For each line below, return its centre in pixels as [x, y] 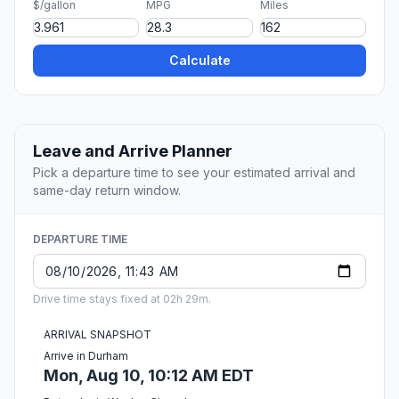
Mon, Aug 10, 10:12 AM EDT [149, 376]
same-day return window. [107, 191]
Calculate [199, 61]
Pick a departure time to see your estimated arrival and [194, 173]
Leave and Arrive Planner [133, 151]
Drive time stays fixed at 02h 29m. [122, 299]
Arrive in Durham [86, 356]
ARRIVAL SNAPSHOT [98, 335]
